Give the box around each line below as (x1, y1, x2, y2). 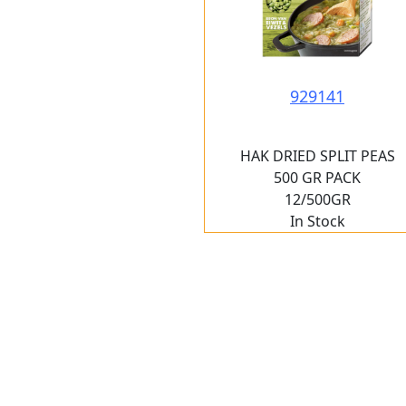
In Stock (289, 211, 345, 231)
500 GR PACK (274, 168, 361, 188)
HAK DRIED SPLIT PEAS (239, 146, 395, 166)
